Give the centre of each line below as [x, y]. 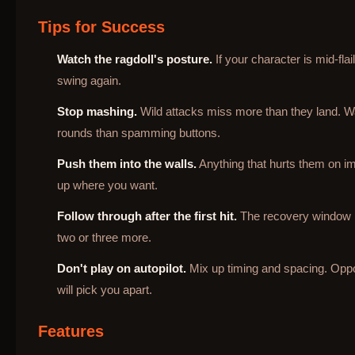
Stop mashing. [97, 111]
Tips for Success [101, 27]
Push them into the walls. [127, 163]
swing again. [89, 80]
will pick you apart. [105, 289]
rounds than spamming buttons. [139, 132]
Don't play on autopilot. [122, 268]
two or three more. [104, 237]
